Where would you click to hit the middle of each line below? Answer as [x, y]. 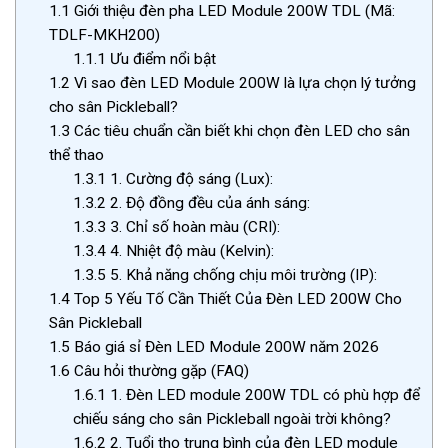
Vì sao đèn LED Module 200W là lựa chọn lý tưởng [243, 83]
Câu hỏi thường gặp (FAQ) [160, 371]
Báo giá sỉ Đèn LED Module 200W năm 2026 [225, 347]
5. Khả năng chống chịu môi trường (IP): [241, 275]
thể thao [77, 155]
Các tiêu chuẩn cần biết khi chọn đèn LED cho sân [240, 131]
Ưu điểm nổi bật [160, 59]
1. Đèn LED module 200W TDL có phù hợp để [262, 395]
